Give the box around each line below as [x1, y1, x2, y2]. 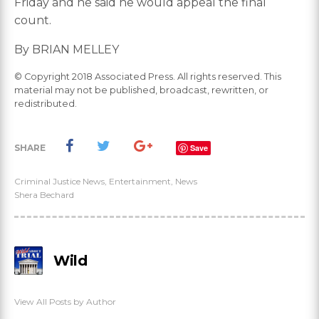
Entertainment [109, 176, 171, 187]
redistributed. [14, 98, 77, 110]
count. [14, 14, 51, 28]
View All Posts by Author [14, 296, 116, 308]
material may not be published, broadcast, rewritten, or [14, 85, 268, 96]
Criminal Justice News [14, 176, 105, 187]
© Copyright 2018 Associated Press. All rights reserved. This [14, 71, 281, 83]
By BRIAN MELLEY [14, 43, 119, 57]
